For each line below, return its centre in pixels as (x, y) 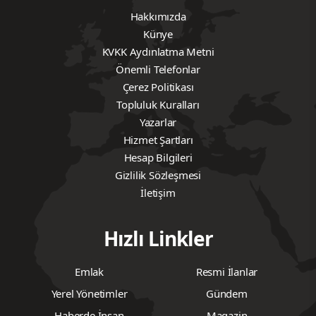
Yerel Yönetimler (89, 293)
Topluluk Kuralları (158, 104)
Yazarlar (158, 122)
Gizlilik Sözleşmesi (158, 175)
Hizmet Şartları (158, 139)
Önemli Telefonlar (158, 69)
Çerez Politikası (158, 86)
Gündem (227, 293)
